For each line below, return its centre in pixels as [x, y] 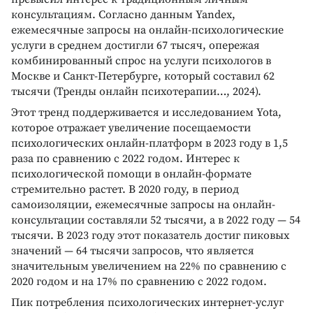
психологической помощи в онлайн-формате [131, 174]
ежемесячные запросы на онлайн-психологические [147, 30]
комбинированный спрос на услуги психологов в [141, 60]
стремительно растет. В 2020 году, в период [125, 189]
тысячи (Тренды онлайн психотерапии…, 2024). [136, 91]
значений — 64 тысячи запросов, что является [133, 250]
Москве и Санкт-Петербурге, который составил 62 [143, 76]
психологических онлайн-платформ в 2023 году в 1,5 [150, 143]
